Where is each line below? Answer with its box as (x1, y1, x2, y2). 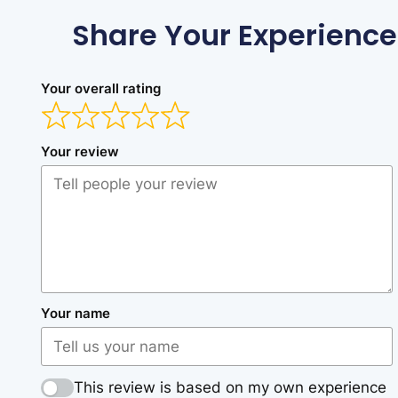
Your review (41, 144, 119, 161)
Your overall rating (41, 80, 161, 97)
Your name (41, 306, 110, 322)
